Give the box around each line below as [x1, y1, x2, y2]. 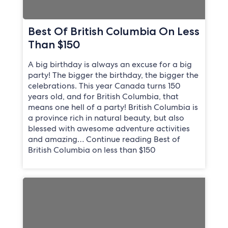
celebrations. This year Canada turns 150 [27, 80, 181, 92]
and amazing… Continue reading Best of [27, 134, 180, 145]
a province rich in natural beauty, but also [27, 112, 184, 124]
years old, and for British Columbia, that [27, 91, 179, 102]
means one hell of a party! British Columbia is [27, 102, 198, 113]
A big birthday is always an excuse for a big [27, 59, 192, 70]
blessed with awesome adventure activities [27, 123, 190, 134]
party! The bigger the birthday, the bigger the [27, 70, 198, 81]
